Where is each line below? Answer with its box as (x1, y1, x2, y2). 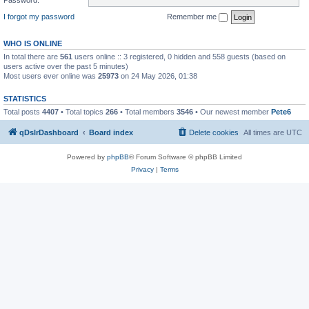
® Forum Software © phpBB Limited (129, 153, 242, 161)
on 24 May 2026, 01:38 (119, 71, 197, 80)
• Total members (118, 107, 177, 116)
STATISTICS (3, 94, 46, 103)
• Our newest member (193, 107, 271, 116)
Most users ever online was (3, 71, 98, 80)
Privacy (130, 166, 154, 173)
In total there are (3, 52, 60, 61)
